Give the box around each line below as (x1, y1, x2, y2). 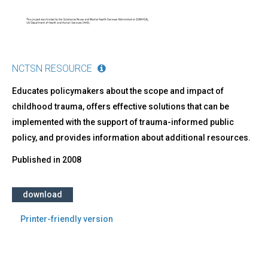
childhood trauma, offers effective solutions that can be (12, 102, 229, 112)
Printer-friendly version (20, 214, 113, 224)
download (23, 190, 62, 200)
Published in (12, 155, 62, 165)
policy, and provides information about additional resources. (12, 133, 251, 143)
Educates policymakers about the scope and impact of (12, 86, 224, 96)
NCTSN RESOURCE (12, 63, 92, 75)
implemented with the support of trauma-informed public (12, 117, 234, 127)
